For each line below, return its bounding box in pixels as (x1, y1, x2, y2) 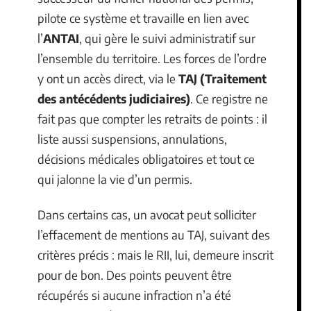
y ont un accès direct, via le (37, 70, 178, 86)
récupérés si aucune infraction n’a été (37, 287, 231, 303)
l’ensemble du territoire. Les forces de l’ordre (37, 50, 267, 66)
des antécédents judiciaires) (37, 90, 190, 106)
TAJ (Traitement (178, 70, 267, 86)
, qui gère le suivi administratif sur (79, 30, 255, 46)
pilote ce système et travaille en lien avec (37, 10, 249, 26)
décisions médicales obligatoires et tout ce (37, 151, 255, 167)
